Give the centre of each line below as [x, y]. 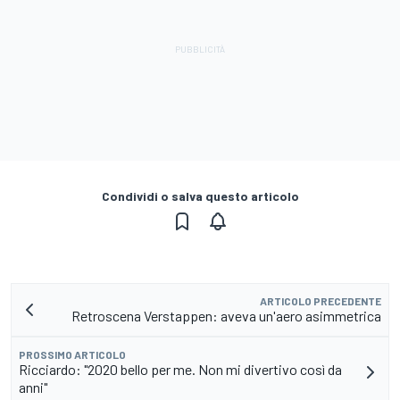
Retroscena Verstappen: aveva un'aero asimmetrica [226, 315]
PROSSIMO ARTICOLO [72, 354]
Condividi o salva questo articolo [200, 196]
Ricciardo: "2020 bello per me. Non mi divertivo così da [180, 369]
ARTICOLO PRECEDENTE [321, 300]
